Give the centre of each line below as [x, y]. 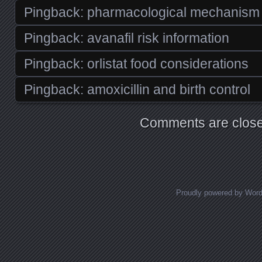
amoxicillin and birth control [169, 89]
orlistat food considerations [168, 63]
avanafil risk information [158, 38]
